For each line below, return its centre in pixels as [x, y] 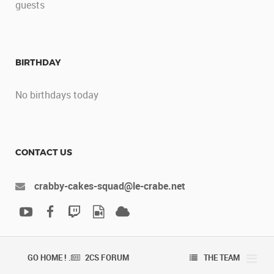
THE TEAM [222, 258]
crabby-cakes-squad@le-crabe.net [110, 186]
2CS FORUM [107, 258]
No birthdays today [57, 94]
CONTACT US [44, 152]
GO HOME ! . [49, 258]
